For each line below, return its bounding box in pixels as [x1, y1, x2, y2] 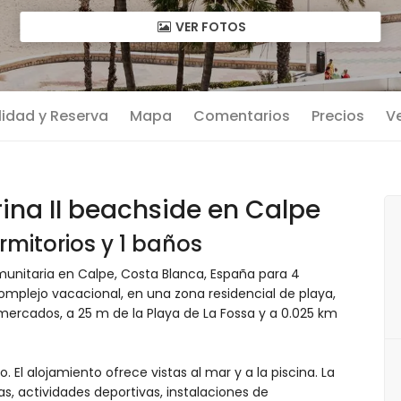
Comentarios [193, 106, 290, 126]
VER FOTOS [172, 17, 246, 36]
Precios [311, 106, 364, 126]
